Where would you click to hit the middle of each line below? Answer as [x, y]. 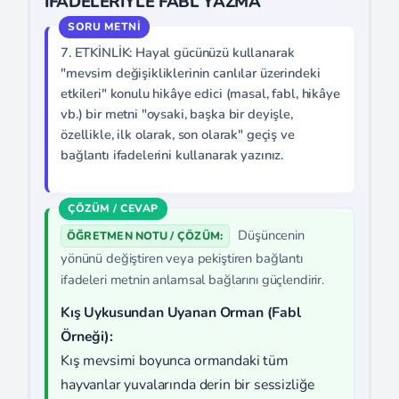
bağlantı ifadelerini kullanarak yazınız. [172, 155]
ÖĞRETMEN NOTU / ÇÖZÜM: [145, 236]
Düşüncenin [269, 235]
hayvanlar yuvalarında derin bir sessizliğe [187, 385]
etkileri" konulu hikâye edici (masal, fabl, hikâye [200, 94]
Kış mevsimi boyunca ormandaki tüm [175, 361]
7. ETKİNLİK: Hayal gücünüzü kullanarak [178, 53]
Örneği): [87, 337]
